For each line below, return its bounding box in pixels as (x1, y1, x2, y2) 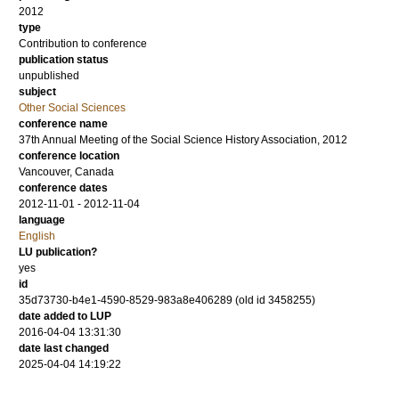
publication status (19, 53, 109, 66)
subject (19, 85, 56, 98)
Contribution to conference (19, 37, 147, 50)
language (19, 214, 65, 226)
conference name (19, 118, 108, 130)
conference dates (19, 182, 108, 194)
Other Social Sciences (19, 102, 126, 114)
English (19, 230, 55, 242)
